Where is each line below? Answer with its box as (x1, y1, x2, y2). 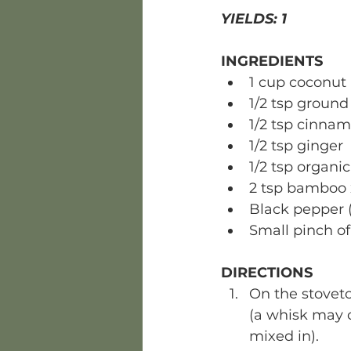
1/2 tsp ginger (249, 137, 343, 154)
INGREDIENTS (221, 52, 323, 70)
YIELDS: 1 (221, 10, 291, 27)
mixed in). (249, 327, 323, 345)
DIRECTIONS (221, 264, 313, 281)
